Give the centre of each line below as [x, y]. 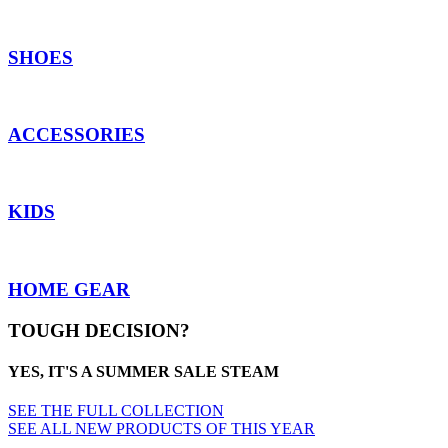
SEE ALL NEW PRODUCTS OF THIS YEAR [161, 429]
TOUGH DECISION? [99, 330]
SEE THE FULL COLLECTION [116, 411]
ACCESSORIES [76, 135]
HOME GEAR [69, 289]
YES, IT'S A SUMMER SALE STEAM [143, 371]
